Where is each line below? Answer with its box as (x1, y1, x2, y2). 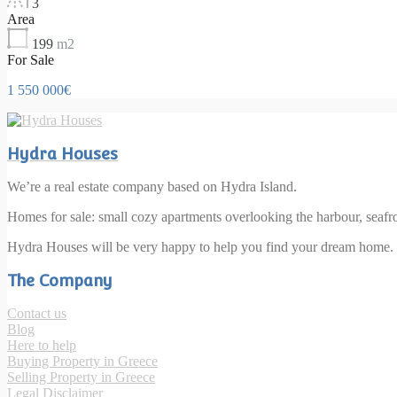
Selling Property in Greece (7, 369, 155, 385)
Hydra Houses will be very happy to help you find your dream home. (7, 238, 393, 254)
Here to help (7, 337, 76, 353)
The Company (7, 270, 113, 290)
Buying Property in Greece (7, 353, 158, 369)
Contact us (7, 305, 66, 321)
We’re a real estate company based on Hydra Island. (7, 178, 297, 194)
